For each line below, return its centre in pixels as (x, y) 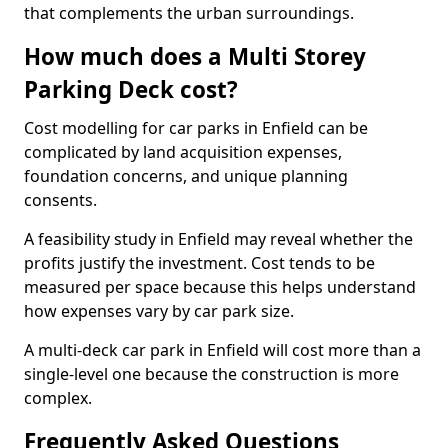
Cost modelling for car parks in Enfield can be (196, 128)
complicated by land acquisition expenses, (183, 152)
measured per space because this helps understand (220, 287)
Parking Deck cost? (131, 89)
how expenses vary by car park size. (159, 311)
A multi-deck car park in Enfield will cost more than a (222, 350)
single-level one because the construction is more (211, 374)
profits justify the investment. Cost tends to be (199, 263)
